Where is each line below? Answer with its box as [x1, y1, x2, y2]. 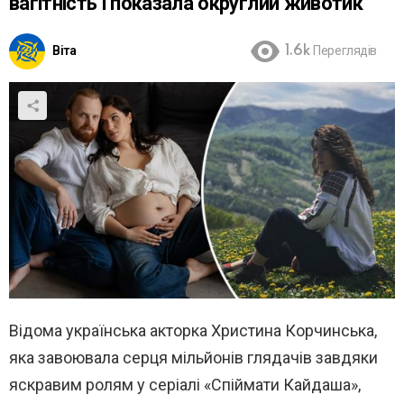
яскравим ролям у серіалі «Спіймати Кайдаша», [9, 375, 361, 395]
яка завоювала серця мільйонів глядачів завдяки [9, 348, 378, 368]
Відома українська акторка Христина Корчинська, [9, 321, 377, 341]
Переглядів [313, 44, 377, 60]
